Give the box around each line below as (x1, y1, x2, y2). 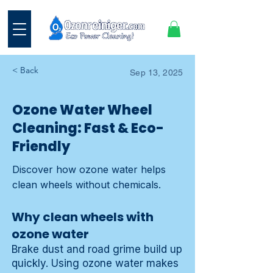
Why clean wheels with (12, 208, 154, 226)
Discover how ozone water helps (12, 163, 166, 176)
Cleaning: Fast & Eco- (12, 119, 164, 138)
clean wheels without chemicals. (12, 179, 161, 191)
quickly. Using (12, 257, 82, 270)
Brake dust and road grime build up (12, 243, 182, 256)
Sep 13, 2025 (130, 68, 183, 78)
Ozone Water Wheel (12, 101, 152, 120)
